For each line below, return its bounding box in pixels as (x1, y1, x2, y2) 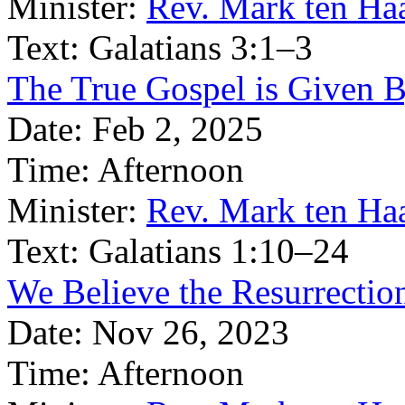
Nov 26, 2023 (92, 313, 289, 352)
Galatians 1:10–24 (89, 231, 349, 270)
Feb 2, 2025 (92, 109, 263, 148)
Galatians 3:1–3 (89, 28, 313, 67)
